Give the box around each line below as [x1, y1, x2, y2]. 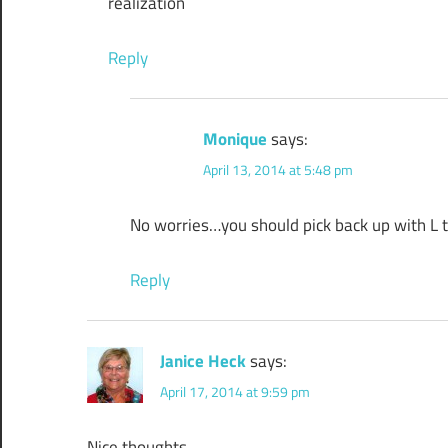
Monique [202, 125, 267, 152]
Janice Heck [160, 347, 246, 374]
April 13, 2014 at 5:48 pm [202, 159, 353, 181]
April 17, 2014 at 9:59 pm [160, 380, 310, 402]
